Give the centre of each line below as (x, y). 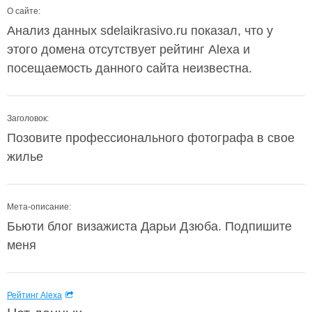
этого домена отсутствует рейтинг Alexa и (128, 49)
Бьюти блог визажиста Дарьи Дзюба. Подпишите (149, 226)
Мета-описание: (39, 207)
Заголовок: (28, 118)
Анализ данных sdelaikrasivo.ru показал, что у (140, 31)
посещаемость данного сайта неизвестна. (130, 68)
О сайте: (24, 11)
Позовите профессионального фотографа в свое (151, 138)
